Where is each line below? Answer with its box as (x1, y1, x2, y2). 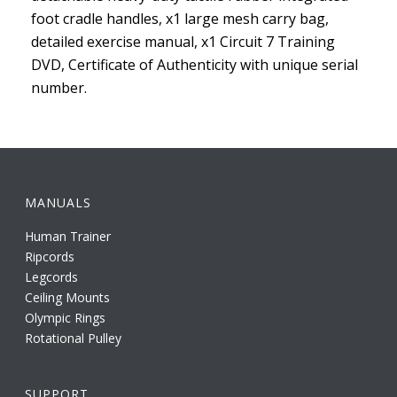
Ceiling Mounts (25, 288, 111, 306)
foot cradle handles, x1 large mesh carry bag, (31, 8, 329, 28)
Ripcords (25, 247, 75, 265)
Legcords (25, 268, 79, 285)
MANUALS (25, 193, 92, 211)
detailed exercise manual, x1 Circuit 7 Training (31, 31, 335, 51)
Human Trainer (25, 227, 112, 245)
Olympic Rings (25, 308, 106, 326)
